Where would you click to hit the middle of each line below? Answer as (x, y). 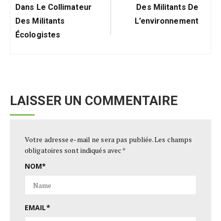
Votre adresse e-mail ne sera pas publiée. (89, 140)
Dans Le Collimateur (54, 7)
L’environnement (166, 21)
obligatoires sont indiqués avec (74, 150)
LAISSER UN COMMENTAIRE (94, 100)
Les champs (173, 140)
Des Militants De (167, 7)
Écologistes (38, 35)
